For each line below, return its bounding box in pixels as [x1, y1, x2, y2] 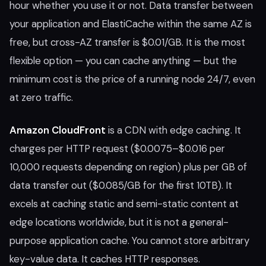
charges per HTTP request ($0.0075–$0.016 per [9, 142, 225, 155]
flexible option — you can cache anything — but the [9, 54, 237, 67]
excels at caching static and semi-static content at [9, 197, 239, 210]
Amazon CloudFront [9, 123, 106, 137]
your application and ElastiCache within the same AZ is [9, 17, 252, 30]
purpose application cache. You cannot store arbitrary [9, 234, 249, 247]
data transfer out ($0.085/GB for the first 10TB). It [9, 179, 232, 192]
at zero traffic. [9, 91, 73, 104]
